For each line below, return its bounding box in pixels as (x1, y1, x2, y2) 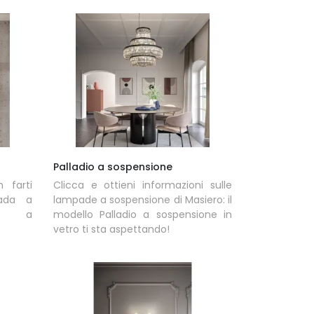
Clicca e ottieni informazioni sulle (53, 177, 232, 192)
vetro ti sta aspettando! (53, 221, 170, 236)
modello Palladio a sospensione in (53, 207, 232, 221)
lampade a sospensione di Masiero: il (53, 192, 232, 207)
